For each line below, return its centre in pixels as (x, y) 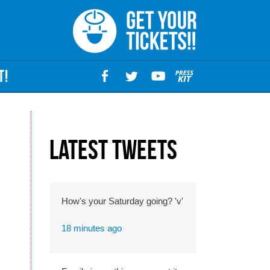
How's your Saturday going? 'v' (122, 201)
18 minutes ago (92, 228)
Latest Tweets (113, 150)
